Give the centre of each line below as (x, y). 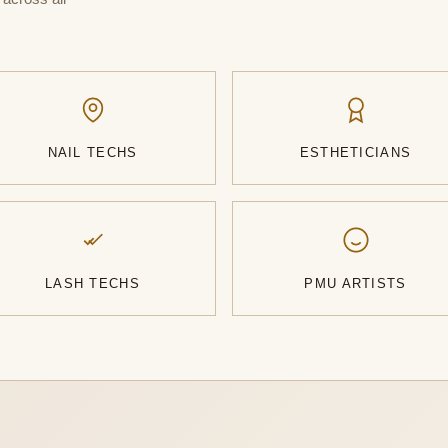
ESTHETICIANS (355, 153)
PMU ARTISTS (355, 284)
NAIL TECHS (92, 153)
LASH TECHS (92, 284)
